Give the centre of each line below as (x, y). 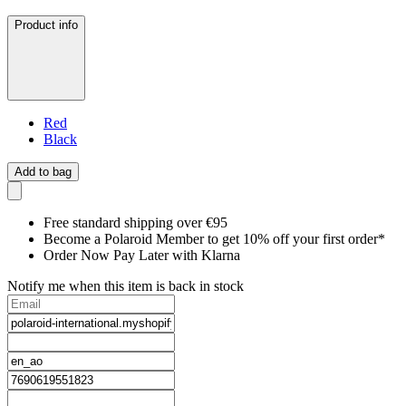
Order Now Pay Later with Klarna (142, 256)
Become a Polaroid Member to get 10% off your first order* (214, 239)
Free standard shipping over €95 (135, 223)
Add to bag (43, 172)
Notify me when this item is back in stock (126, 286)
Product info (46, 25)
